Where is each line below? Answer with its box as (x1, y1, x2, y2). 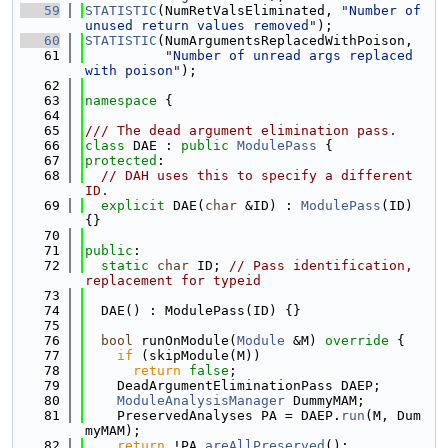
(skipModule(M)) (133, 348, 261, 363)
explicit (101, 198, 165, 213)
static (101, 258, 149, 273)
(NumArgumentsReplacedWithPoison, (157, 33, 413, 48)
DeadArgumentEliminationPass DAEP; (85, 378, 381, 393)
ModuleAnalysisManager (117, 393, 285, 408)
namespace (85, 93, 165, 108)
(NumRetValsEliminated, (157, 3, 341, 18)
